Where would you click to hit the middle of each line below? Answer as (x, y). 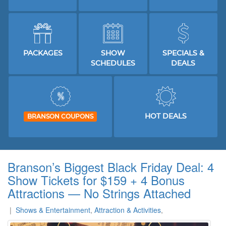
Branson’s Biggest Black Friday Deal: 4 (111, 166)
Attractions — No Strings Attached (99, 193)
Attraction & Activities (128, 210)
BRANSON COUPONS (60, 117)
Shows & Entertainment (53, 210)
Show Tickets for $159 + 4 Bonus (96, 180)
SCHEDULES (113, 64)
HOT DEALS (166, 117)
